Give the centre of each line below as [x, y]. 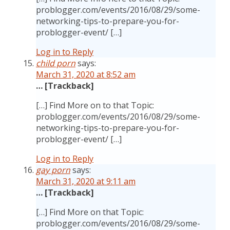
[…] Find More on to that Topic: [95, 105]
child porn [56, 63]
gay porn [53, 170]
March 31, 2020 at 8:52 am [86, 74]
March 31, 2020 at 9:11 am [86, 181]
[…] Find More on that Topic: [90, 212]
